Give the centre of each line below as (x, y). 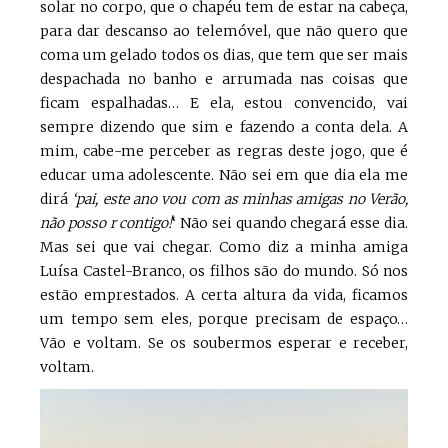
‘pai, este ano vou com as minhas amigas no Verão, (240, 199)
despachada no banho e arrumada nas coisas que (224, 79)
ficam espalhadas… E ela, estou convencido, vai (224, 103)
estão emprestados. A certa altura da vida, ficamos (224, 295)
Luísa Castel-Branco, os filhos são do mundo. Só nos (224, 271)
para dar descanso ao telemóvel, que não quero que (224, 31)
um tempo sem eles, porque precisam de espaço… (224, 319)
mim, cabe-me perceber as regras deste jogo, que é (224, 151)
